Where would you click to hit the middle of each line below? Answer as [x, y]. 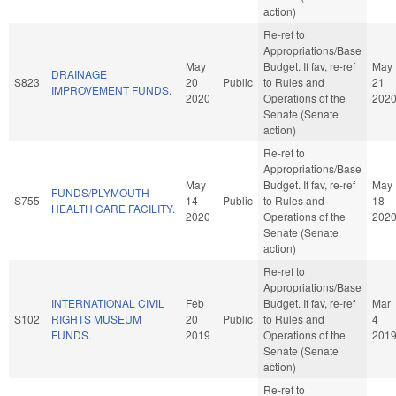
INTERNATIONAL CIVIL [108, 302]
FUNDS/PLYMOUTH [100, 192]
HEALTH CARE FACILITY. [113, 208]
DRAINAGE [79, 73]
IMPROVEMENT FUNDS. [111, 89]
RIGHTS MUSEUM [96, 318]
